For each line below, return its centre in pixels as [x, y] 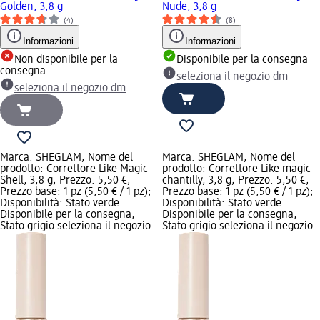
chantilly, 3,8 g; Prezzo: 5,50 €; [235, 181]
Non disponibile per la [66, 60]
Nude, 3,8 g [189, 7]
